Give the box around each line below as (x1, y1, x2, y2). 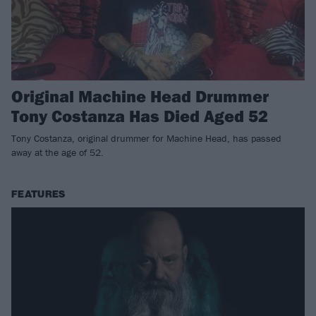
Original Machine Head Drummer (11, 85, 269, 107)
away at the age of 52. (11, 146, 104, 159)
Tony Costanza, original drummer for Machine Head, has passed (11, 132, 281, 145)
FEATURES (11, 188, 66, 201)
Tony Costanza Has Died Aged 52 (11, 105, 268, 127)
